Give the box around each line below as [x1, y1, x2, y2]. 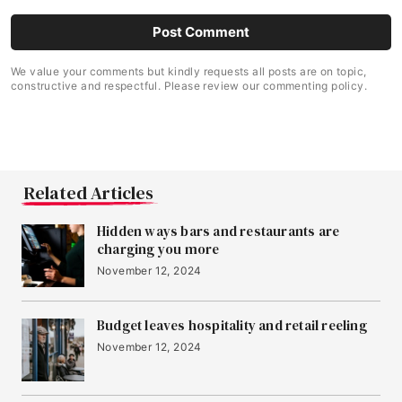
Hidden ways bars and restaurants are [97, 222, 340, 241]
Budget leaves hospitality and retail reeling [97, 316, 367, 336]
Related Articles [24, 180, 153, 206]
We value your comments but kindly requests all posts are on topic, [11, 65, 367, 79]
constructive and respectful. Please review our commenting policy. [11, 79, 367, 93]
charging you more [97, 240, 220, 259]
